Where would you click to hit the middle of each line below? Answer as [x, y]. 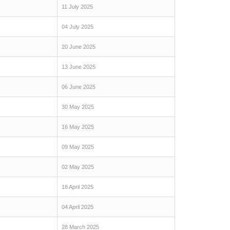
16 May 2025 [78, 127]
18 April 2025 [78, 187]
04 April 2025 [78, 207]
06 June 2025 [79, 87]
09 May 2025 [78, 147]
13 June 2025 [79, 67]
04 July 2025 [78, 27]
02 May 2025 [78, 167]
